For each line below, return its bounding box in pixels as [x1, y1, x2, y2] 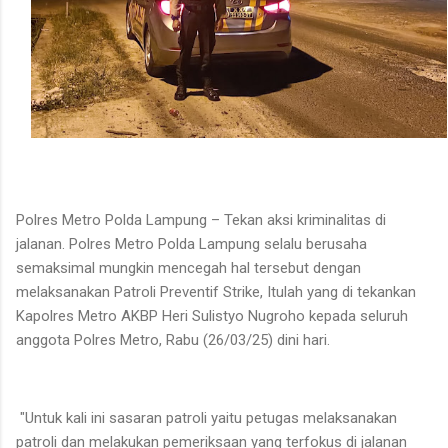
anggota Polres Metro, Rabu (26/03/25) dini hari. [16, 331, 330, 350]
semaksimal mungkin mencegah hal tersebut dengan [16, 259, 361, 278]
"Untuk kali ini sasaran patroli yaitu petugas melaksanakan [16, 409, 397, 428]
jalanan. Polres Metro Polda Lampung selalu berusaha [16, 235, 367, 254]
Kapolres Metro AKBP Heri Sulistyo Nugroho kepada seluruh [16, 307, 408, 326]
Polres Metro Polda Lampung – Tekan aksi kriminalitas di [16, 211, 386, 230]
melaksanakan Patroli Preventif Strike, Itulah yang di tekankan [16, 283, 416, 302]
